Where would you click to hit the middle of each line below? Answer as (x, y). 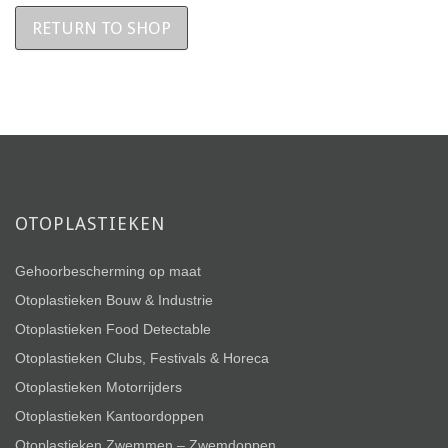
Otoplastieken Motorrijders (98, 387)
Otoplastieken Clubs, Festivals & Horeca (142, 358)
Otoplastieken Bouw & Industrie (114, 300)
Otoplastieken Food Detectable (113, 329)
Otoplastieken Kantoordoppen (109, 416)
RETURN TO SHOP (101, 28)
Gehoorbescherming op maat (108, 271)
